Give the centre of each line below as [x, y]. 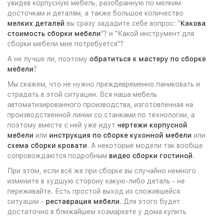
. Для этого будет [150, 201]
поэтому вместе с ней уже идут [62, 125]
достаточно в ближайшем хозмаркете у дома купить [97, 211]
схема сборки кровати [47, 145]
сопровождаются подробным [58, 155]
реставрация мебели [83, 201]
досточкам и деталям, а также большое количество [95, 13]
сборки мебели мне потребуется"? [65, 44]
